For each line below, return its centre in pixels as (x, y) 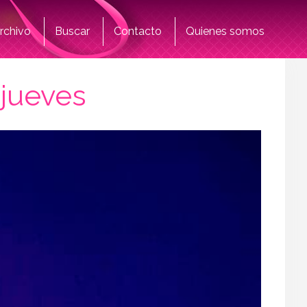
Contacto (138, 31)
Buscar (72, 31)
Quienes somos (225, 31)
